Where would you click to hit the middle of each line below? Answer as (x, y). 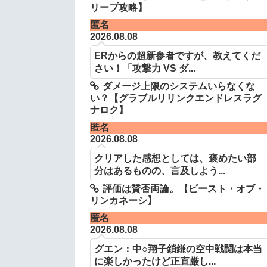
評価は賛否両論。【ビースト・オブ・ (183, 189)
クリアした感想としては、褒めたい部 (175, 158)
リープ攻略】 (118, 7)
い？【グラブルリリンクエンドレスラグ (176, 98)
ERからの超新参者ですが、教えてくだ (177, 55)
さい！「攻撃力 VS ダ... (145, 68)
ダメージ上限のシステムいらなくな (178, 86)
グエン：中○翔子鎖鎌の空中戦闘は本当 (178, 249)
